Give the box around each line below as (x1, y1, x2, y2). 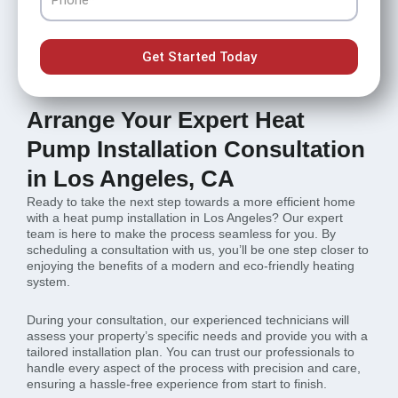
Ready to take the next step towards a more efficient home (27, 195, 355, 209)
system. (27, 275, 70, 289)
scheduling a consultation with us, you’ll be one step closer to (27, 243, 369, 257)
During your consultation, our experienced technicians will (27, 312, 349, 327)
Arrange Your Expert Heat (27, 107, 305, 132)
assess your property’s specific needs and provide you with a (27, 328, 368, 343)
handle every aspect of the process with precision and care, (27, 360, 361, 375)
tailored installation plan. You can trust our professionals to (27, 344, 354, 359)
